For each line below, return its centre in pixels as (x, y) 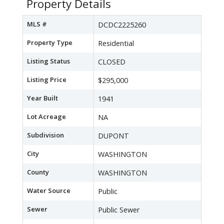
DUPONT (113, 136)
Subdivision (45, 135)
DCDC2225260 (122, 25)
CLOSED (112, 62)
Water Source (49, 191)
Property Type (50, 43)
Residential (116, 43)
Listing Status (48, 61)
